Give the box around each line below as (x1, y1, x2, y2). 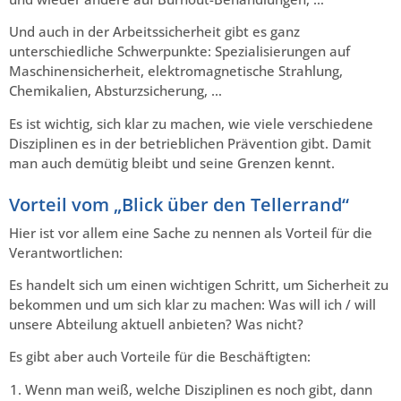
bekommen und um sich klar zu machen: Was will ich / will (9, 294, 376, 313)
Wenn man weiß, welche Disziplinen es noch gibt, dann (25, 380, 372, 398)
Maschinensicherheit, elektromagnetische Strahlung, (9, 62, 343, 81)
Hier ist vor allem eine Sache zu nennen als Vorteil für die (9, 223, 372, 242)
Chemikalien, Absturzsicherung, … (9, 81, 222, 100)
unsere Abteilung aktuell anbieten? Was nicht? (9, 314, 303, 333)
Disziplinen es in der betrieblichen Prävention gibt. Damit (9, 133, 371, 152)
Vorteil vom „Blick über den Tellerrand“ (9, 192, 349, 217)
